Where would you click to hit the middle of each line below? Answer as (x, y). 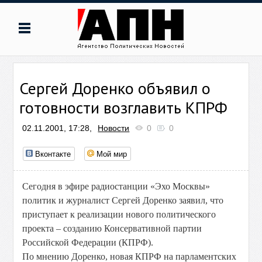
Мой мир (112, 154)
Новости (114, 128)
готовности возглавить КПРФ (124, 107)
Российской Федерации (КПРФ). (88, 242)
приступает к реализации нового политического (119, 214)
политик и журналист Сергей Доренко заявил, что (123, 200)
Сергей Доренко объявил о (115, 88)
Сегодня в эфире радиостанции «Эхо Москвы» (116, 186)
